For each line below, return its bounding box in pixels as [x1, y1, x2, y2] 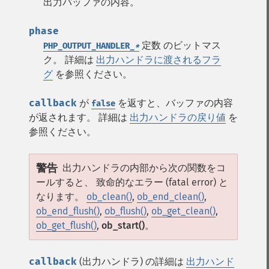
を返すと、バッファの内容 [115, 97, 233, 109]
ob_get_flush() [36, 220, 97, 231]
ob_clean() [86, 191, 132, 202]
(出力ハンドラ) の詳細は [77, 256, 186, 267]
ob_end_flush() [36, 205, 100, 217]
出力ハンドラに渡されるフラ [96, 54, 221, 65]
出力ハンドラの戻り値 [130, 112, 226, 123]
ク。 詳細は [43, 54, 96, 65]
